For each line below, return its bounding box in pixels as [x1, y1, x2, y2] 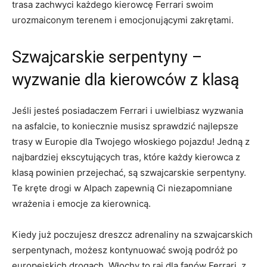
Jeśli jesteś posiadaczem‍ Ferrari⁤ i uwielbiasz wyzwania [12, 104, 243, 116]
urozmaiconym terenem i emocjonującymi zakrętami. [12, 14, 234, 26]
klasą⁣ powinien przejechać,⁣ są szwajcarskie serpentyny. [12, 166, 246, 178]
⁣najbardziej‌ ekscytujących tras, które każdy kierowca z [12, 151, 240, 163]
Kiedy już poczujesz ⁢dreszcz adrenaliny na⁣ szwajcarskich [12, 228, 253, 240]
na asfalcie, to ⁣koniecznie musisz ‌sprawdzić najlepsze [12, 120, 238, 132]
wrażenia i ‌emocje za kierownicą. [12, 197, 151, 209]
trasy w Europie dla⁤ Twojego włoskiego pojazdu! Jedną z [12, 135, 250, 147]
